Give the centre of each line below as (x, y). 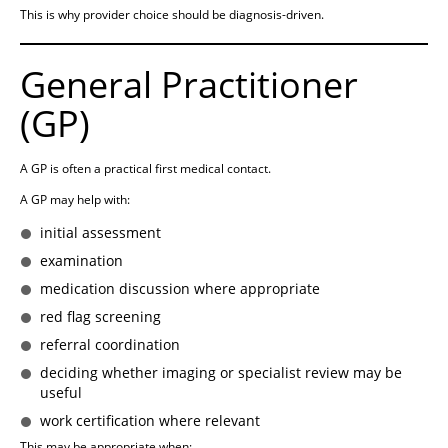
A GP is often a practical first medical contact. (145, 169)
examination (81, 261)
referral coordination (110, 345)
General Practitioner (189, 85)
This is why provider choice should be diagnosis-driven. (172, 15)
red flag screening (100, 317)
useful (61, 393)
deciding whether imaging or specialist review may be (221, 373)
